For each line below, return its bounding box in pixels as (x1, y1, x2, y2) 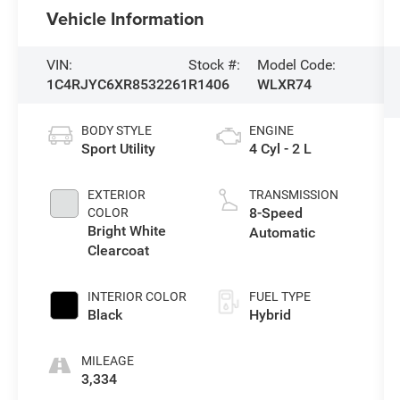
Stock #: (188, 56, 241, 74)
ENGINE (248, 123, 294, 138)
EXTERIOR (87, 187, 146, 203)
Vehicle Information (46, 5, 205, 32)
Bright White (87, 222, 167, 240)
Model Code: (257, 56, 337, 74)
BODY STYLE (81, 123, 153, 138)
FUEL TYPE (248, 289, 311, 304)
